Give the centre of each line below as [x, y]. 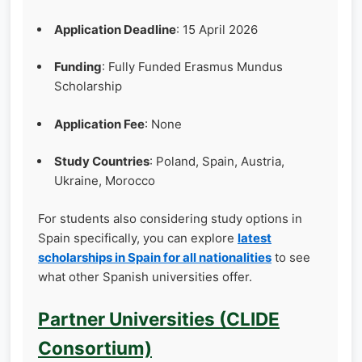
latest [255, 238]
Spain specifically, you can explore [138, 238]
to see [291, 257]
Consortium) [95, 348]
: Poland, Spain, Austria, [217, 162]
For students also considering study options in [170, 218]
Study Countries [102, 162]
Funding [78, 67]
